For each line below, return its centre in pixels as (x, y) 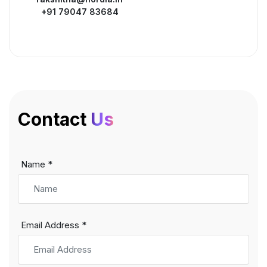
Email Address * (54, 225)
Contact (54, 119)
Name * (37, 164)
